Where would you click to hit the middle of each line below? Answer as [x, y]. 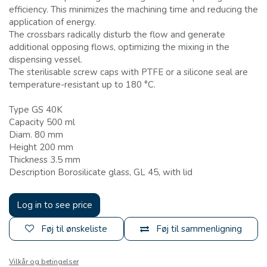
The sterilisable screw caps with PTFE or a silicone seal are [128, 72]
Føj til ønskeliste [74, 229]
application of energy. [52, 22]
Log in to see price [55, 205]
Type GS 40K [36, 110]
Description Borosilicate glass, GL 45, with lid [101, 173]
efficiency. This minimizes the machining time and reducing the [133, 10]
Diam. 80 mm [36, 135]
